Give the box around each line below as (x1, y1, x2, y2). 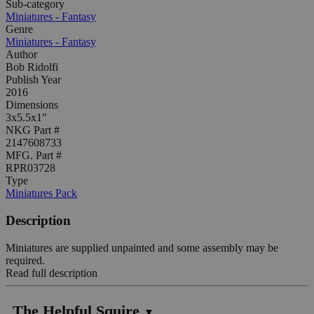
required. (6, 254, 45, 266)
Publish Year (6, 74, 61, 86)
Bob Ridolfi (6, 61, 58, 74)
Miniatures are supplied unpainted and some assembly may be (6, 241, 278, 254)
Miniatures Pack (6, 187, 77, 200)
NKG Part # (6, 124, 60, 137)
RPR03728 (6, 162, 55, 175)
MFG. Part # (6, 149, 62, 162)
